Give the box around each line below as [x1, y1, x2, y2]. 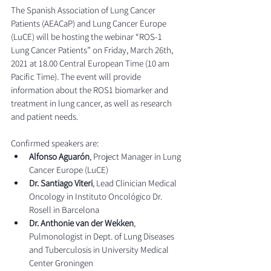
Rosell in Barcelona [29, 203, 99, 215]
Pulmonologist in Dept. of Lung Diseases [29, 230, 176, 242]
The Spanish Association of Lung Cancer [11, 4, 157, 16]
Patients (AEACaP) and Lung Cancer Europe [11, 17, 168, 29]
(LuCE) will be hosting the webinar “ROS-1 [11, 30, 164, 42]
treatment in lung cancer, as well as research [11, 97, 174, 109]
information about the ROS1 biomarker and [11, 83, 170, 96]
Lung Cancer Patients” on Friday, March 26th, [11, 44, 175, 56]
